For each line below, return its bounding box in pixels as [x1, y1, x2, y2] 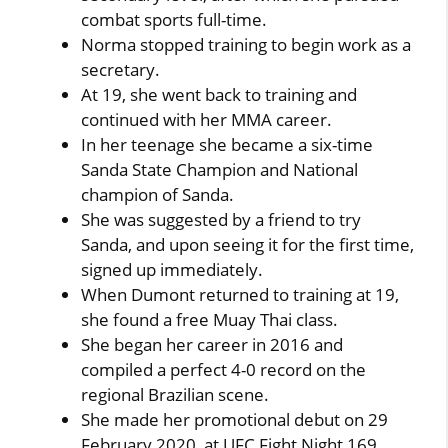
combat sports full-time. [81, 8, 268, 31]
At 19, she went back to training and [81, 83, 358, 106]
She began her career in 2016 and [81, 333, 344, 356]
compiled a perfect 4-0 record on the [81, 358, 367, 381]
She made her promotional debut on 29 [81, 408, 389, 431]
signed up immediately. [81, 258, 264, 281]
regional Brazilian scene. [81, 383, 270, 406]
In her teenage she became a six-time [81, 133, 374, 156]
